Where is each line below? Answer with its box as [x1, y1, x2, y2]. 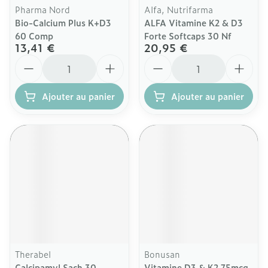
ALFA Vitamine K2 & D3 [144, 16, 243, 29]
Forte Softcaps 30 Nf [144, 29, 232, 42]
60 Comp [15, 29, 53, 42]
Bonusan [144, 248, 180, 260]
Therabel [15, 248, 51, 260]
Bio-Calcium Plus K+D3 [15, 16, 111, 29]
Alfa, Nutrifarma [144, 3, 213, 16]
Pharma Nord [15, 3, 70, 16]
